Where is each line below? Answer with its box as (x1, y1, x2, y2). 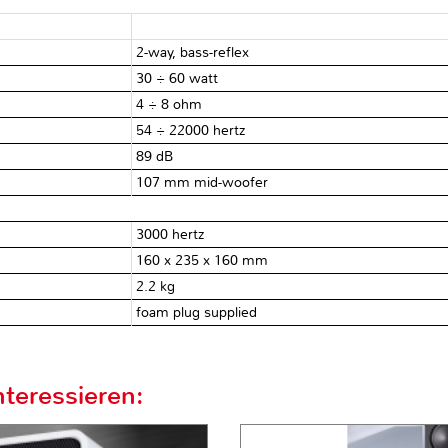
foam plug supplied (136, 303, 258, 321)
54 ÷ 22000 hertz (136, 121, 246, 139)
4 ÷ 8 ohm (136, 95, 203, 113)
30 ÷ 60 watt (136, 69, 219, 87)
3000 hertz (136, 225, 205, 243)
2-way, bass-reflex (136, 43, 250, 61)
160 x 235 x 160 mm (136, 251, 269, 269)
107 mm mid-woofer (136, 173, 269, 191)
